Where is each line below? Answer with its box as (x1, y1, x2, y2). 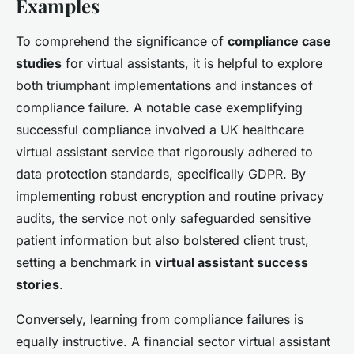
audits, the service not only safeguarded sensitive (16, 210, 311, 227)
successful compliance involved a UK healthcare (16, 122, 304, 138)
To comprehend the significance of (16, 33, 228, 50)
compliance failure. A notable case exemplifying (16, 100, 303, 116)
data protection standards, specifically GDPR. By (16, 166, 306, 183)
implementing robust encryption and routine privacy (16, 188, 324, 205)
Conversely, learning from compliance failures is (16, 311, 303, 328)
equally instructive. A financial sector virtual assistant (16, 333, 330, 350)
